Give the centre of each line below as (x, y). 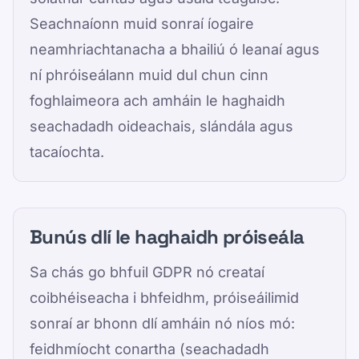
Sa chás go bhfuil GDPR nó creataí (147, 272)
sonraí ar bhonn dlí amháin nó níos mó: (162, 323)
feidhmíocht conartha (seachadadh (149, 349)
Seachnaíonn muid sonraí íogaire (142, 24)
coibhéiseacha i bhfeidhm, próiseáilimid (164, 298)
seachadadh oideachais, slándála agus (161, 126)
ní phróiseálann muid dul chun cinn (149, 75)
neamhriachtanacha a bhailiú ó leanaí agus (175, 49)
